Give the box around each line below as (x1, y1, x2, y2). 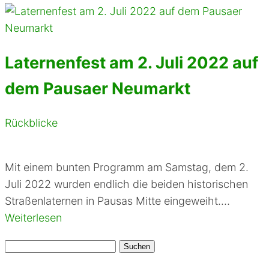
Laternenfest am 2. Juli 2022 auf (5, 52, 258, 73)
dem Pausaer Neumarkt (5, 78, 190, 98)
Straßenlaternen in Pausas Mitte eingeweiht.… (5, 195, 230, 208)
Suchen (4, 238, 41, 252)
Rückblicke (5, 116, 58, 130)
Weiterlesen (5, 211, 62, 225)
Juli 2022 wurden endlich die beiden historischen (5, 178, 248, 191)
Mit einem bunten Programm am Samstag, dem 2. (5, 161, 249, 174)
